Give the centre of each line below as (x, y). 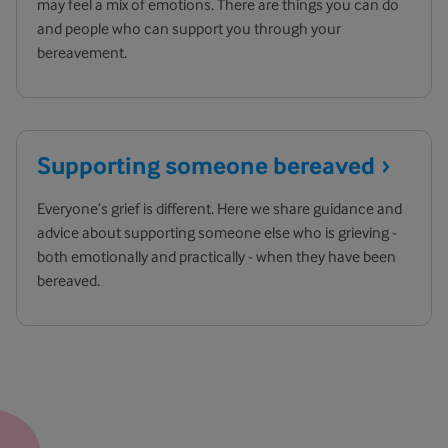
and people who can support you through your (189, 28)
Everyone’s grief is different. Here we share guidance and (219, 208)
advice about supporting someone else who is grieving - (217, 232)
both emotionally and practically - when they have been (216, 256)
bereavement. (82, 52)
